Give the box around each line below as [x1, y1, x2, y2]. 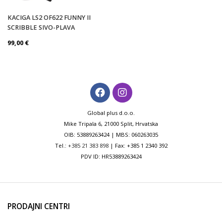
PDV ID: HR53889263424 [80, 152, 142, 160]
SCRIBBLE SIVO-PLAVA [7, 23, 75, 32]
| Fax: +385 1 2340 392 [108, 141, 167, 149]
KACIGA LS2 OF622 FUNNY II [7, 13, 91, 22]
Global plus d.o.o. [87, 109, 135, 116]
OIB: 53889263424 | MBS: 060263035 [64, 130, 158, 138]
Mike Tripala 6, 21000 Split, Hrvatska [64, 119, 158, 127]
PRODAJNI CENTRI [7, 201, 70, 212]
